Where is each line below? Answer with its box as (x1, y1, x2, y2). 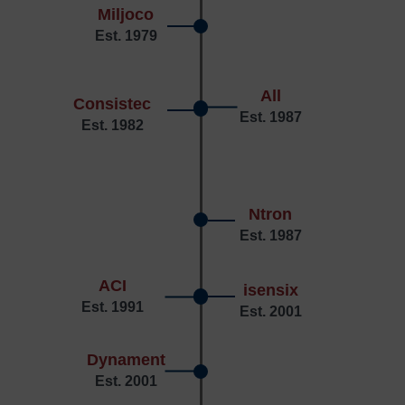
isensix (242, 281, 298, 300)
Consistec (73, 95, 151, 114)
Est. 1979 (94, 28, 157, 44)
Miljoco (98, 5, 154, 24)
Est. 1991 (80, 299, 144, 316)
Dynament (86, 351, 165, 370)
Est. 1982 (80, 118, 144, 134)
